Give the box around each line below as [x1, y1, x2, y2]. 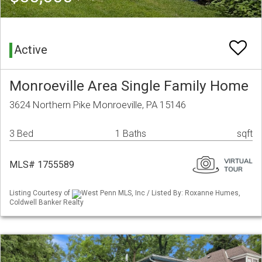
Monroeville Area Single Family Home [9, 77, 249, 95]
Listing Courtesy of [9, 189, 72, 198]
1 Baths [115, 128, 146, 140]
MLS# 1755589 [9, 159, 74, 171]
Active [14, 43, 47, 57]
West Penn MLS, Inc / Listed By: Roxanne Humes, [81, 189, 240, 198]
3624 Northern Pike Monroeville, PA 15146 [9, 99, 186, 111]
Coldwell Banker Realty [9, 198, 84, 206]
